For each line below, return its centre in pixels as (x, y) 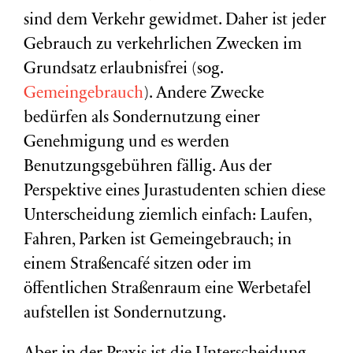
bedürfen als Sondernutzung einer (142, 119)
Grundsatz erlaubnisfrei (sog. (123, 70)
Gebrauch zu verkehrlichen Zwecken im (163, 45)
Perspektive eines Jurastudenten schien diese (175, 192)
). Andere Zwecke (204, 94)
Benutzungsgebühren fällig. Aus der (148, 167)
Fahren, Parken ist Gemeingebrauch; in (158, 241)
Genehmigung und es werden (126, 143)
